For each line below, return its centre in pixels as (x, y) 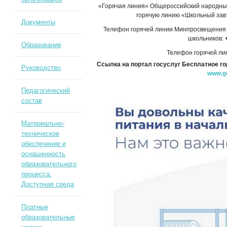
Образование (41, 45)
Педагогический (45, 90)
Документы (38, 22)
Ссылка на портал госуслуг (139, 65)
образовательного (49, 164)
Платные (34, 207)
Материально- (43, 123)
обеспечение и (43, 144)
